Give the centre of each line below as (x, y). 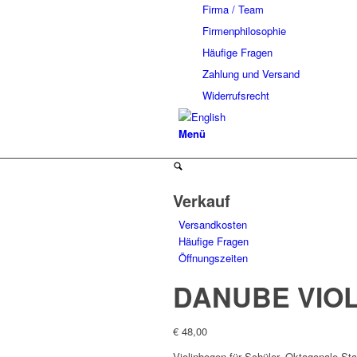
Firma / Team (233, 9)
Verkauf (202, 200)
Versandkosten (213, 224)
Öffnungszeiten (213, 258)
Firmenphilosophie (244, 31)
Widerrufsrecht (236, 95)
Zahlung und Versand (251, 74)
